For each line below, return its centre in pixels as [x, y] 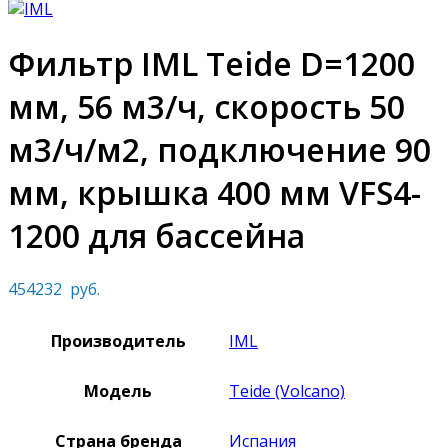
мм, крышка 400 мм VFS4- [214, 192]
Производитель [118, 341]
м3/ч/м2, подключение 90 [219, 149]
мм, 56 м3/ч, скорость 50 [206, 106]
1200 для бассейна [156, 235]
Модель [118, 391]
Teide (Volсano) [287, 391]
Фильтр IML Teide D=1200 [211, 63]
